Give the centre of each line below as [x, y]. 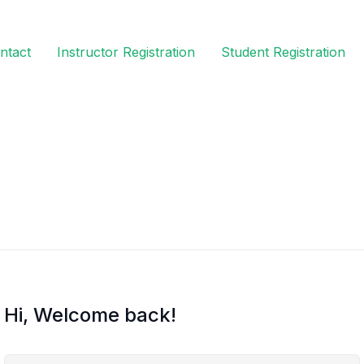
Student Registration [283, 52]
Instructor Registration [126, 52]
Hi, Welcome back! [90, 315]
